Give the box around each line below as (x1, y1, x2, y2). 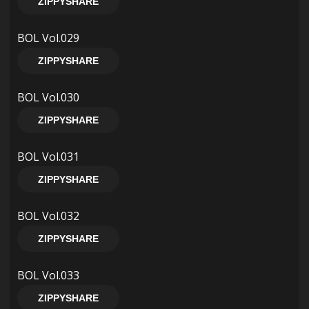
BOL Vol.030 (17, 90, 79, 105)
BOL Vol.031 (17, 149, 79, 164)
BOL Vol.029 (17, 30, 79, 46)
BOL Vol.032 (17, 208, 79, 223)
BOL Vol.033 (17, 268, 79, 283)
